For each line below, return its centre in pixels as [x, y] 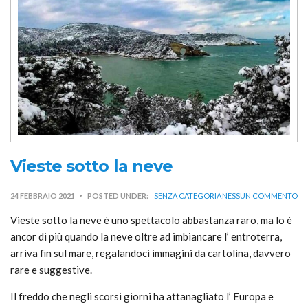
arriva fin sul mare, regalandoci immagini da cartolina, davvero [151, 253]
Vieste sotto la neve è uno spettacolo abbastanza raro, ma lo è [151, 220]
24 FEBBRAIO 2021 [43, 196]
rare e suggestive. [51, 269]
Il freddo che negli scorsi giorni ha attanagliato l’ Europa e [142, 296]
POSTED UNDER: [118, 196]
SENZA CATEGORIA [188, 196]
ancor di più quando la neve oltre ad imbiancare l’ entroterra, [146, 236]
